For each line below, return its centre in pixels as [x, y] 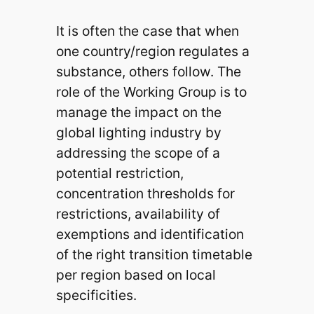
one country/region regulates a [152, 52]
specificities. [96, 295]
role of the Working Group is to [151, 92]
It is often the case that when [147, 31]
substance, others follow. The [148, 72]
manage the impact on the [138, 112]
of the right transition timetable [154, 255]
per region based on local [136, 275]
